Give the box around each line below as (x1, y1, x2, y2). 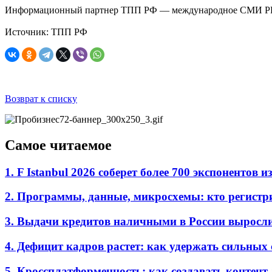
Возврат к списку (5, 93, 77, 104)
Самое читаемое (5, 137, 112, 153)
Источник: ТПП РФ (5, 26, 87, 37)
